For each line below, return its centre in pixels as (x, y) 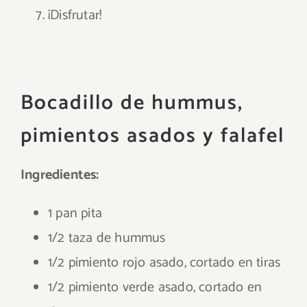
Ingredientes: (60, 175)
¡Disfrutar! (75, 15)
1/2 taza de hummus (107, 238)
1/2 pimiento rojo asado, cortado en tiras (164, 263)
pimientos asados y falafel (152, 136)
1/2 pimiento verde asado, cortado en (155, 287)
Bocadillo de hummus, (132, 103)
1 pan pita (75, 213)
